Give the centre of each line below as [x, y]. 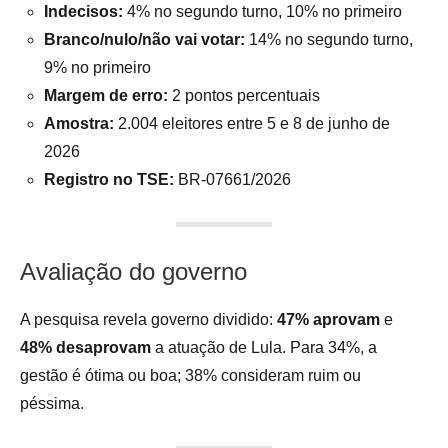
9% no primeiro [97, 68]
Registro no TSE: [109, 180]
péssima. [52, 404]
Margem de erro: [106, 96]
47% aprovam [328, 320]
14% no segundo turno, [329, 40]
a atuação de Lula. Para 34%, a [264, 348]
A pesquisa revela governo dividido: [148, 320]
